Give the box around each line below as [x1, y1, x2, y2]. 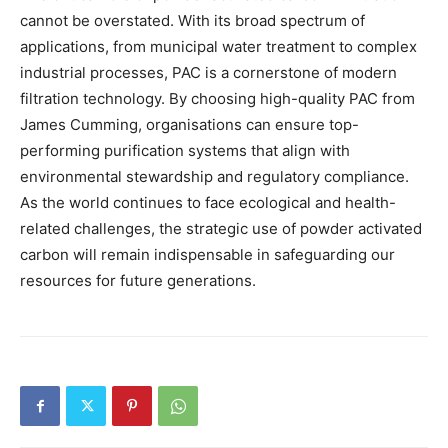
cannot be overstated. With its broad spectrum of [20, 10, 365, 30]
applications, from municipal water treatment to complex [20, 36, 417, 56]
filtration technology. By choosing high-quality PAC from [20, 88, 415, 108]
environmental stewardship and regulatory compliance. [20, 166, 409, 186]
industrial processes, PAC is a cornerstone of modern [20, 62, 397, 82]
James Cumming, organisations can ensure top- [20, 114, 359, 134]
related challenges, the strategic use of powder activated [20, 218, 422, 238]
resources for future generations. [20, 270, 256, 290]
